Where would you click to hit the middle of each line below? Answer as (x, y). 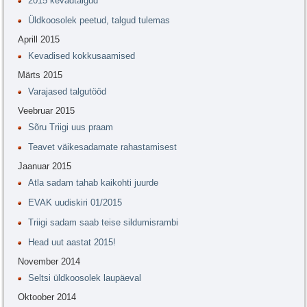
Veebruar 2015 (46, 111)
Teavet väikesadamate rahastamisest (102, 147)
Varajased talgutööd (67, 92)
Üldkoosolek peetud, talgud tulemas (99, 21)
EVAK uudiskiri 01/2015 (75, 203)
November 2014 (49, 262)
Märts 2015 (40, 75)
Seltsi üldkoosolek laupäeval (85, 278)
